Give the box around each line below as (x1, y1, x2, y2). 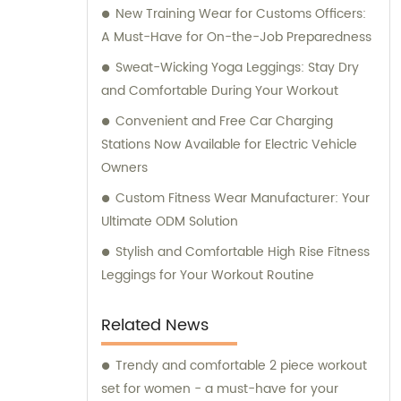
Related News (101, 312, 209, 338)
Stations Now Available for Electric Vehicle (101, 134, 357, 155)
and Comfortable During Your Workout (101, 81, 338, 101)
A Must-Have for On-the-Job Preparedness (101, 27, 371, 47)
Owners (101, 158, 148, 178)
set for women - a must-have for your (101, 379, 338, 399)
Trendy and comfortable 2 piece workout (115, 355, 367, 376)
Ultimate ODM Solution (101, 211, 238, 232)
